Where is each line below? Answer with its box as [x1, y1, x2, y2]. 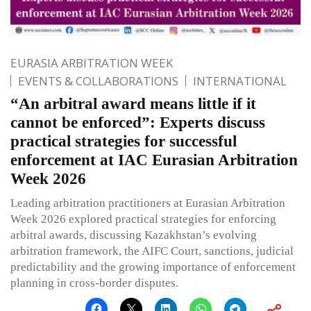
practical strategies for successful [10, 132, 237, 150]
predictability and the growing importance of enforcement [10, 260, 296, 274]
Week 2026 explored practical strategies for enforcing [10, 212, 276, 226]
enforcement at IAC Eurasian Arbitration [10, 151, 298, 169]
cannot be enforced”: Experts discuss [10, 113, 265, 131]
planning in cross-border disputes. [10, 276, 178, 289]
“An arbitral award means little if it [10, 94, 256, 112]
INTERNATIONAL [193, 72, 287, 89]
